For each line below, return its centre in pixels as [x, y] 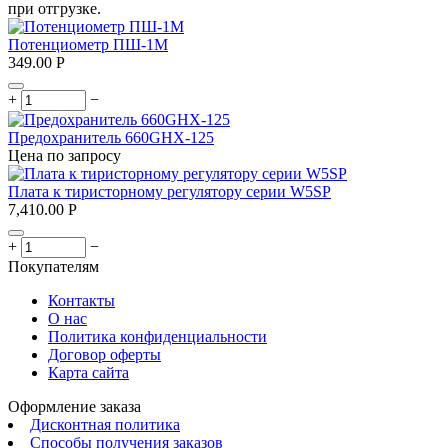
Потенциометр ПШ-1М [88, 44]
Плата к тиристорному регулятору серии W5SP [169, 191]
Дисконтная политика [105, 424]
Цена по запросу [64, 155]
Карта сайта [88, 372]
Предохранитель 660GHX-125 [111, 137]
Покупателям [53, 266]
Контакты [81, 300]
